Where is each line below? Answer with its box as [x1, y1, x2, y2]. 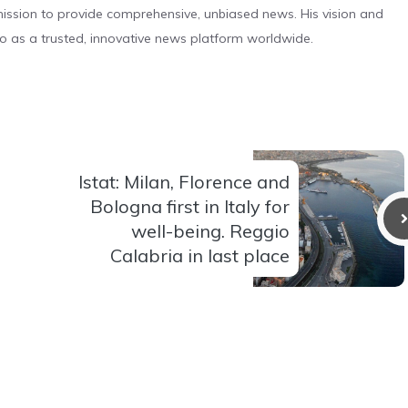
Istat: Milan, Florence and [78, 169, 290, 193]
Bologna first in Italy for [90, 194, 290, 218]
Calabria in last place [110, 243, 290, 267]
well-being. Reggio [131, 219, 290, 242]
